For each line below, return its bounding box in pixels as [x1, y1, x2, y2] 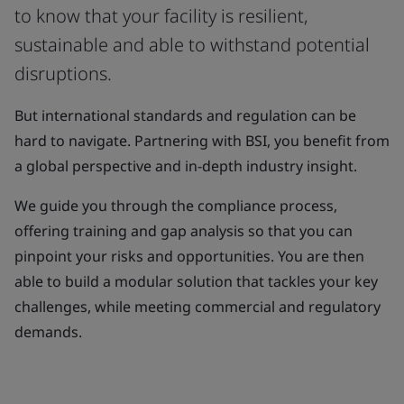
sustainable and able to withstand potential [14, 32, 370, 57]
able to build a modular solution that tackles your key [14, 271, 378, 291]
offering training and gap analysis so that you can [14, 220, 353, 241]
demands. [14, 321, 86, 342]
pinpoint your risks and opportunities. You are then [14, 245, 364, 266]
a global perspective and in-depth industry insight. [14, 155, 361, 176]
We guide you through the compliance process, [14, 195, 337, 216]
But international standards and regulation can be [14, 105, 356, 125]
